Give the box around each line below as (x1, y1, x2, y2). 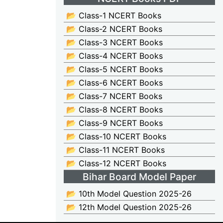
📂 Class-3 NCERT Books (66, 37, 163, 48)
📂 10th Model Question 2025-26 (66, 189, 192, 199)
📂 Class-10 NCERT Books (66, 131, 166, 142)
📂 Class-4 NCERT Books (66, 51, 163, 61)
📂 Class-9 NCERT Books (66, 118, 163, 128)
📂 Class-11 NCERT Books (66, 145, 165, 155)
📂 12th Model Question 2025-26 (66, 202, 192, 213)
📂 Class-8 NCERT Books (66, 105, 163, 115)
